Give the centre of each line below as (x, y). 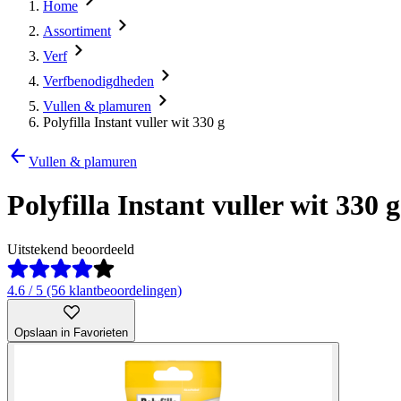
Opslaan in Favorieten (71, 332)
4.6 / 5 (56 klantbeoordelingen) (94, 290)
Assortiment (77, 31)
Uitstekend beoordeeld (71, 249)
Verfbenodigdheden (98, 81)
